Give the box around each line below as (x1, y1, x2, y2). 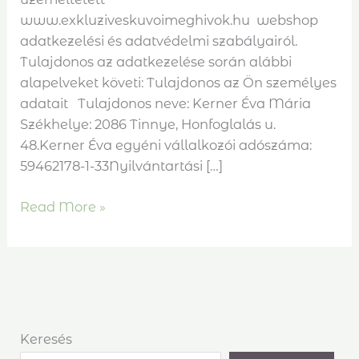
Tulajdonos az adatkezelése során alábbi (20, 53, 292, 70)
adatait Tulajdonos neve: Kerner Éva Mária (20, 95, 315, 111)
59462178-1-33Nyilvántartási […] (20, 157, 224, 174)
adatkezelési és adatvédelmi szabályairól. (20, 32, 298, 49)
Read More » (20, 198, 107, 215)
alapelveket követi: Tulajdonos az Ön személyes (20, 74, 337, 91)
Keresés (20, 330, 73, 347)
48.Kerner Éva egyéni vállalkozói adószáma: (20, 136, 313, 153)
